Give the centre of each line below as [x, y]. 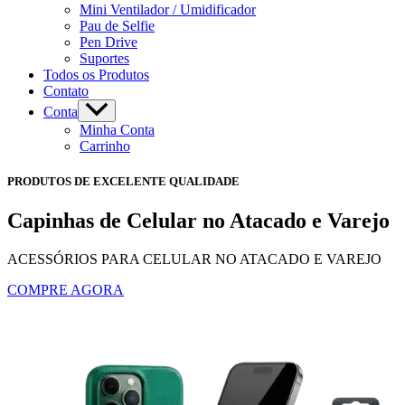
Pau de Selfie [117, 25]
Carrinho [105, 146]
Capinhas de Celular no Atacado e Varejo [198, 221]
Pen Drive [108, 42]
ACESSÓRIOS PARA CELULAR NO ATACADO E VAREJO [194, 259]
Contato [66, 90]
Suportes [104, 58]
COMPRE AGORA [66, 290]
